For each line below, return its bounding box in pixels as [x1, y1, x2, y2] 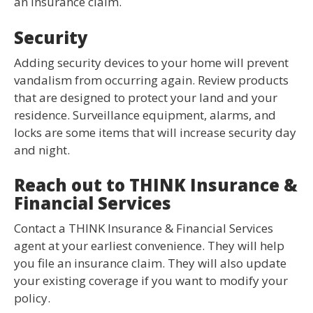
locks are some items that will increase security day [14, 124, 296, 140]
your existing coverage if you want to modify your [14, 272, 288, 289]
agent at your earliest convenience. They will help [14, 238, 284, 254]
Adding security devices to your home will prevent [14, 54, 289, 71]
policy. [14, 290, 50, 307]
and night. [14, 141, 70, 158]
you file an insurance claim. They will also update [14, 255, 286, 272]
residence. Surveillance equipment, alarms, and [14, 106, 276, 123]
